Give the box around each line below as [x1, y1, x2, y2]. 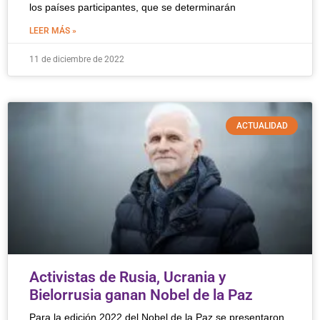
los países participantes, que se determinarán [29, 1, 236, 13]
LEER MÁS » [29, 26, 76, 36]
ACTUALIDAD [236, 121, 288, 131]
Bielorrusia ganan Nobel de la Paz [29, 286, 253, 304]
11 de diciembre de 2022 [29, 54, 124, 64]
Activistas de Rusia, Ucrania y [29, 269, 226, 286]
